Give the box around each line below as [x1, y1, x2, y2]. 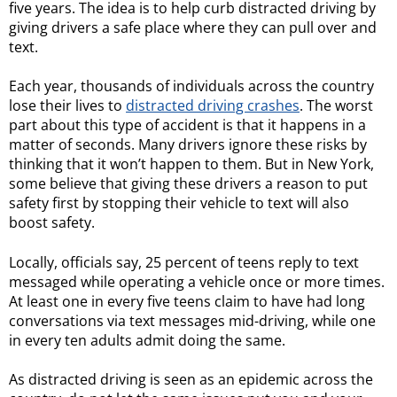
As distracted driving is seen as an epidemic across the [9, 370, 373, 390]
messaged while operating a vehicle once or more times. [9, 271, 385, 292]
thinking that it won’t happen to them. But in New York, [9, 154, 374, 175]
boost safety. [9, 213, 95, 233]
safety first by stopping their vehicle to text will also [9, 193, 349, 214]
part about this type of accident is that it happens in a [9, 115, 366, 136]
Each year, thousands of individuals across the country [9, 76, 374, 97]
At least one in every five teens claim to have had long [9, 291, 365, 311]
